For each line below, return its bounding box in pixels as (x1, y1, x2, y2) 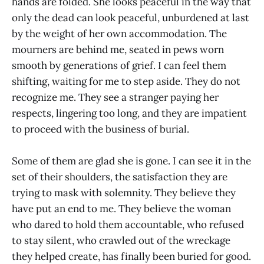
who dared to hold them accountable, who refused (12, 218, 244, 232)
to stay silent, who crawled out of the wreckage (12, 234, 230, 247)
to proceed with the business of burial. (12, 123, 189, 136)
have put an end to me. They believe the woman (12, 202, 231, 216)
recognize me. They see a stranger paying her (12, 91, 219, 104)
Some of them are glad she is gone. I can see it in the (12, 154, 251, 168)
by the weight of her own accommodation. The (12, 27, 227, 41)
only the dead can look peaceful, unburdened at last (12, 11, 249, 25)
